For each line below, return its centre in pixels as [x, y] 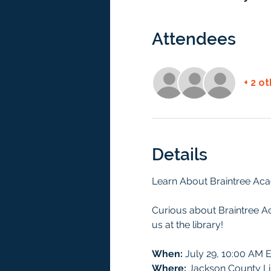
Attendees [194, 39]
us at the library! [187, 225]
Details [179, 155]
